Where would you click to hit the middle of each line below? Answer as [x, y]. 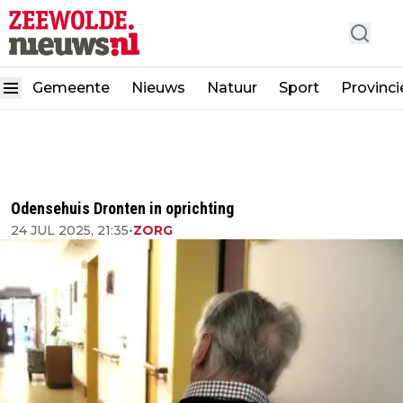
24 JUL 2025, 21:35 [70, 230]
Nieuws [158, 87]
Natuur [232, 87]
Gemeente [71, 87]
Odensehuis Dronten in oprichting [122, 208]
